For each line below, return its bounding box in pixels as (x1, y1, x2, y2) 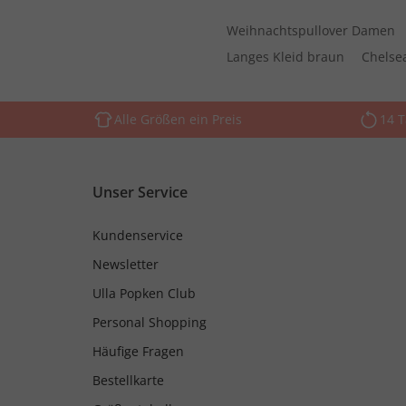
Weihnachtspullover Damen (227, 22, 396, 40)
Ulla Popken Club (92, 285, 196, 303)
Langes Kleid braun (227, 48, 345, 66)
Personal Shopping (92, 314, 207, 332)
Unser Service (92, 182, 188, 203)
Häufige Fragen (92, 343, 184, 361)
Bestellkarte (92, 372, 164, 390)
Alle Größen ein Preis (114, 111, 242, 129)
